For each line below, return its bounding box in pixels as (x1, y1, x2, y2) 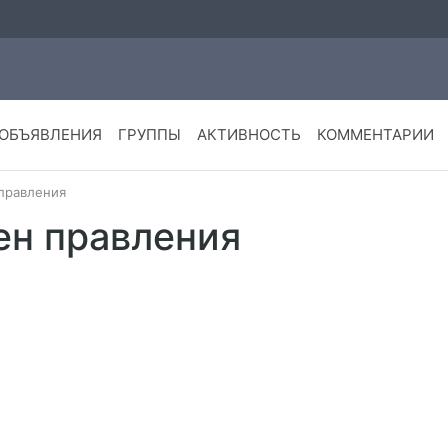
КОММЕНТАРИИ (316, 125, 434, 145)
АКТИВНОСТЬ (196, 125, 301, 145)
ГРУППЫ (117, 125, 181, 145)
